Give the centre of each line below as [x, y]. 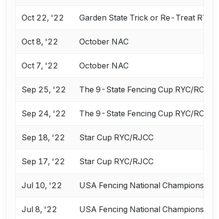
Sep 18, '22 [44, 138]
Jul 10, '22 [42, 186]
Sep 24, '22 [44, 114]
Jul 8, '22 [40, 209]
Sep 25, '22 [44, 90]
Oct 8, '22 [40, 42]
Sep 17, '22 [44, 162]
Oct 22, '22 [43, 18]
